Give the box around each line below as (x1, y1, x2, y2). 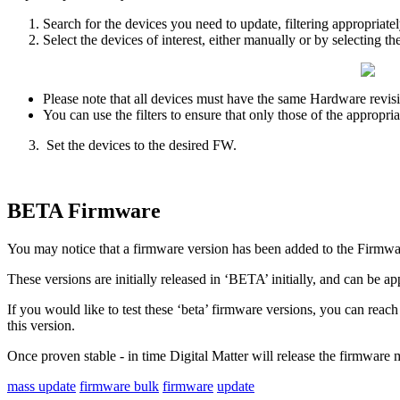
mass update (7, 379, 76, 395)
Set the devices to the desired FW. (43, 137, 237, 153)
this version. (7, 318, 79, 334)
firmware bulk (79, 379, 159, 395)
